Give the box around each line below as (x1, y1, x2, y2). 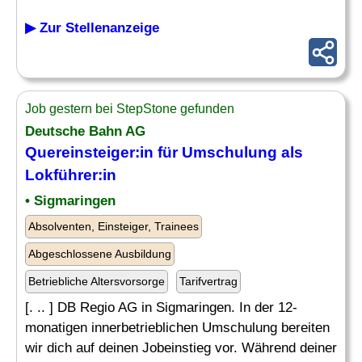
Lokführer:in (25, 166, 116, 183)
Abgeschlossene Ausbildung (28, 247, 171, 260)
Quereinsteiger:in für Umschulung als (25, 144, 303, 161)
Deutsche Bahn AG (25, 124, 145, 139)
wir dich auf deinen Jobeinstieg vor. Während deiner (25, 340, 337, 356)
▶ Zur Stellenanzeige (25, 20, 159, 36)
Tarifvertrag (179, 275, 238, 288)
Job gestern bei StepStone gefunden (25, 102, 234, 116)
